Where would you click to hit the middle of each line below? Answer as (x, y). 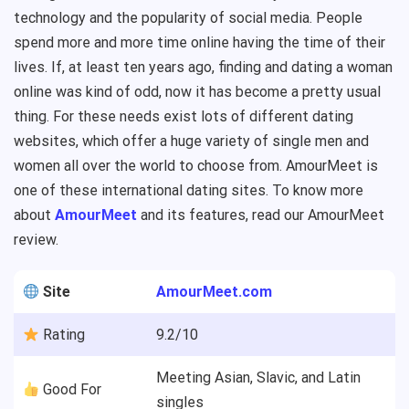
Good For (71, 389)
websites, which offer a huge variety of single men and (191, 141)
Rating (63, 335)
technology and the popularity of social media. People (188, 18)
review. (38, 240)
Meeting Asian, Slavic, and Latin (258, 378)
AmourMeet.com (214, 292)
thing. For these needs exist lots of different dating (184, 116)
